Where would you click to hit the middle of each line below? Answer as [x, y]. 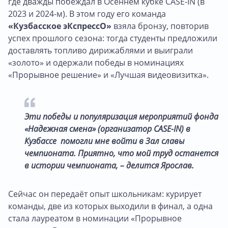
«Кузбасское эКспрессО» [60, 26]
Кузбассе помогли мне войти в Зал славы [105, 141]
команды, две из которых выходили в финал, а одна [110, 206]
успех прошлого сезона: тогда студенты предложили [113, 38]
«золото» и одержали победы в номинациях [96, 62]
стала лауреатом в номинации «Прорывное [95, 218]
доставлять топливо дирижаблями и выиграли [101, 50]
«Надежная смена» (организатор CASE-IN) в [107, 129]
